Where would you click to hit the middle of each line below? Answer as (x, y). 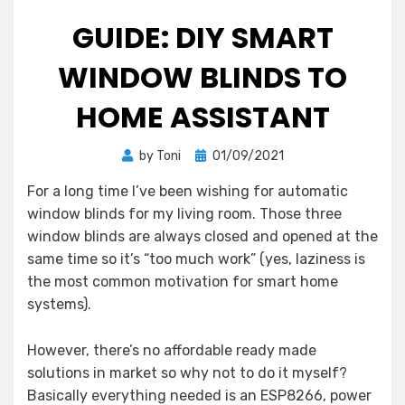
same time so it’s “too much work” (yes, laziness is (196, 259)
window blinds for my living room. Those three (184, 213)
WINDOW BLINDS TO (202, 77)
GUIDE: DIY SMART (202, 37)
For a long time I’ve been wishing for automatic (188, 191)
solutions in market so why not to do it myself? (187, 372)
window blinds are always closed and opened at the (202, 236)
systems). (59, 304)
